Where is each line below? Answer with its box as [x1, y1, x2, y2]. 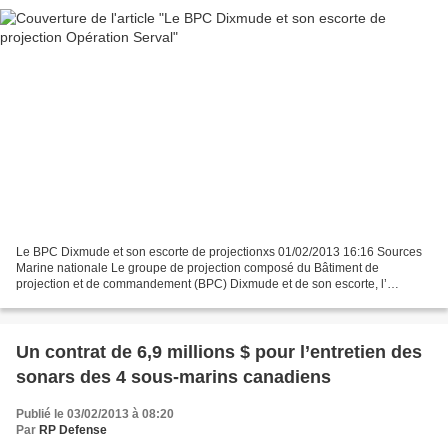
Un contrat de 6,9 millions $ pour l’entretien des [16, 342, 422, 363]
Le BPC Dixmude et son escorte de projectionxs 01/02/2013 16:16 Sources [16, 245, 422, 260]
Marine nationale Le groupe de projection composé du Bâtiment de [16, 261, 379, 276]
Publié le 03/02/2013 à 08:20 [16, 407, 174, 422]
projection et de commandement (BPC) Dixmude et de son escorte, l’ [16, 277, 387, 292]
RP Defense [39, 423, 107, 438]
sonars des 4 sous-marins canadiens [16, 367, 331, 388]
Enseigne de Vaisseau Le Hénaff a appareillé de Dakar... [16, 293, 323, 308]
